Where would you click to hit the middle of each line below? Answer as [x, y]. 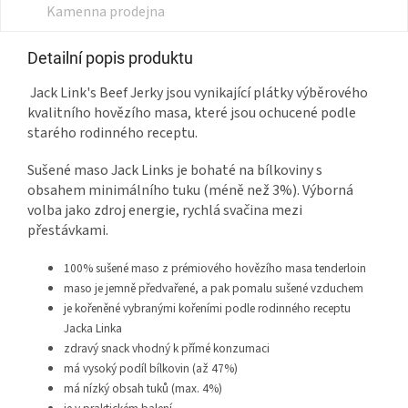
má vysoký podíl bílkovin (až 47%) [151, 369]
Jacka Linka [93, 329]
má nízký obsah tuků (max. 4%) [143, 389]
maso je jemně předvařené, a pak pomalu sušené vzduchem [214, 289]
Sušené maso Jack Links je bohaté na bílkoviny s [175, 171]
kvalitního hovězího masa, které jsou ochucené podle [192, 113]
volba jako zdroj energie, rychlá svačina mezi [165, 211]
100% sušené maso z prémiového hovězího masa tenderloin [215, 269]
